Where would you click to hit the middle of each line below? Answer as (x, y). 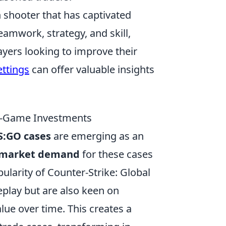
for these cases (116, 154)
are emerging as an (97, 136)
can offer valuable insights (92, 69)
